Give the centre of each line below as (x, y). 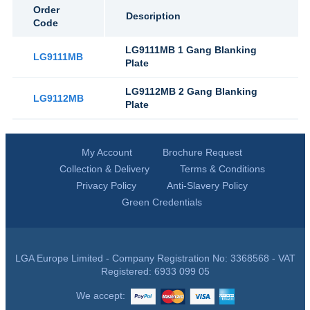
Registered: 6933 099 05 (155, 271)
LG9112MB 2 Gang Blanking (191, 91)
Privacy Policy (106, 185)
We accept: (103, 296)
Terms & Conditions (222, 169)
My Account (107, 152)
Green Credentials (162, 202)
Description (153, 16)
